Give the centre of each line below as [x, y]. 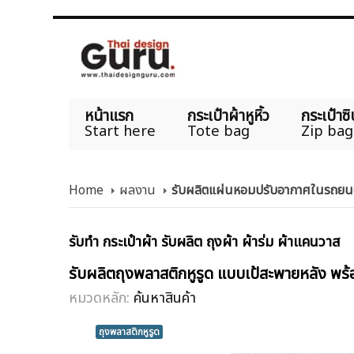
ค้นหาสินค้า [165, 298]
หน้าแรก [109, 117]
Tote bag [218, 132]
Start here [120, 132]
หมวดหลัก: [101, 298]
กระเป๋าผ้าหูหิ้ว [228, 117]
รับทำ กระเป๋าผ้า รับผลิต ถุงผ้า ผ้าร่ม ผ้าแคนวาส [204, 243]
